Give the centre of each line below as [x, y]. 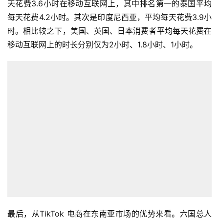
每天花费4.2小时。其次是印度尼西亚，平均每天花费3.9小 [109, 17]
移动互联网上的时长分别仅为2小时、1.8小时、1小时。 [102, 44]
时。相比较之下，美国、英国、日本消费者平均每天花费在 [109, 31]
